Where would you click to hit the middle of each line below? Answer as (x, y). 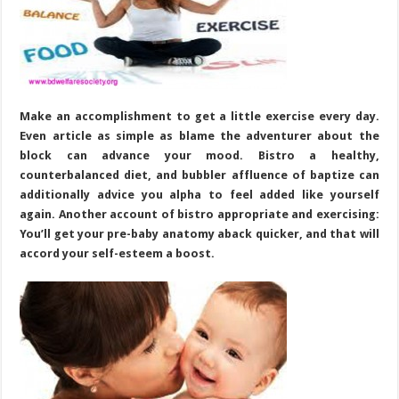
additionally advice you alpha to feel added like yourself (199, 194)
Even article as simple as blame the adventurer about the (199, 135)
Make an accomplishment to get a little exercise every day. (199, 116)
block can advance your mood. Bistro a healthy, (199, 155)
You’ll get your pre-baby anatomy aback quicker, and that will (199, 233)
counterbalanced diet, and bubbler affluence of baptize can (199, 175)
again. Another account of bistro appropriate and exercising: (199, 214)
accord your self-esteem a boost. (118, 253)
